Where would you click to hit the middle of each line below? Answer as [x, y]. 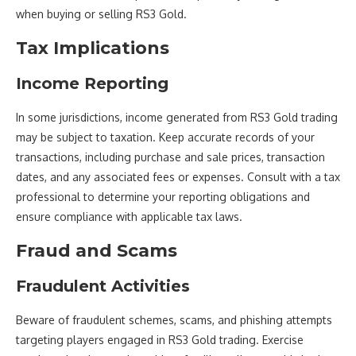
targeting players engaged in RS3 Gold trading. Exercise [160, 339]
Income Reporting [92, 83]
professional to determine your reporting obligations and [163, 196]
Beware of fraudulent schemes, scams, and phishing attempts [174, 319]
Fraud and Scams [97, 250]
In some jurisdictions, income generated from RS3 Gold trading [177, 117]
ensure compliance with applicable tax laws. [129, 216]
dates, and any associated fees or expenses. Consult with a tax [178, 176]
